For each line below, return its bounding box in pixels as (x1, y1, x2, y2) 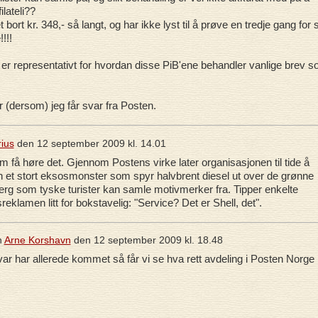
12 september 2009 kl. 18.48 (93, 234, 223, 246)
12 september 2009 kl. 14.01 (36, 137, 166, 149)
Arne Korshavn (4, 234, 71, 246)
